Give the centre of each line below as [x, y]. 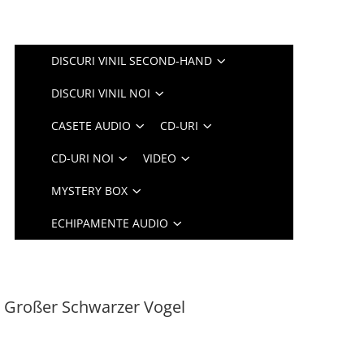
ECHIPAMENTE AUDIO [110, 223]
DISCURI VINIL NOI [101, 93]
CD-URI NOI [83, 158]
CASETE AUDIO [91, 126]
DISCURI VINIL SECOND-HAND [132, 61]
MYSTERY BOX [90, 191]
